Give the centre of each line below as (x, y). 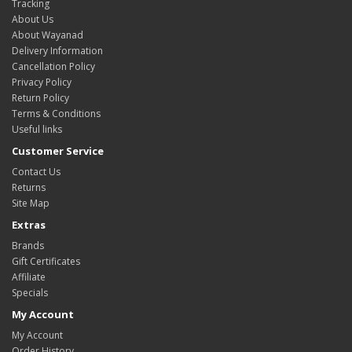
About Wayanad (48, 35)
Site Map (31, 203)
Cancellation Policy (53, 66)
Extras (29, 224)
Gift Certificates (46, 261)
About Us (33, 19)
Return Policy (40, 97)
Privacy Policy (42, 82)
